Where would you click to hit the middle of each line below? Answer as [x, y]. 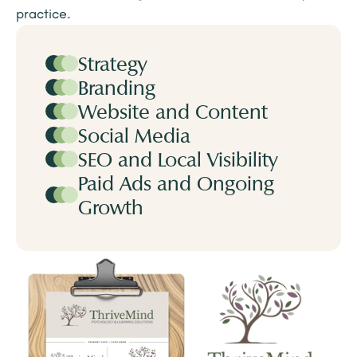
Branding [116, 90]
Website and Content [173, 114]
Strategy [112, 66]
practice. [43, 14]
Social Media [134, 138]
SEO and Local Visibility [177, 162]
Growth [110, 210]
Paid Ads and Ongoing [176, 186]
